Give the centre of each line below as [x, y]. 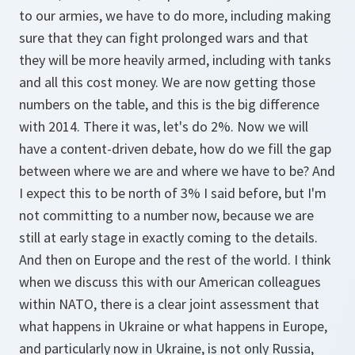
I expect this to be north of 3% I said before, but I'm [173, 193]
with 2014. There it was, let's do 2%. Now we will [164, 126]
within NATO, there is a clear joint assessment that [169, 304]
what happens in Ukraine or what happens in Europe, [173, 326]
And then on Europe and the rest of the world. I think [175, 260]
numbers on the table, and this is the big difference [169, 104]
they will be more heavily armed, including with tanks [175, 60]
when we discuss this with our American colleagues [170, 282]
